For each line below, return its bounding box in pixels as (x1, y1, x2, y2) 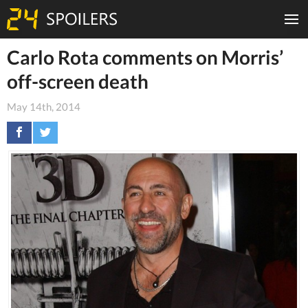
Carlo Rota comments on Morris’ (7, 45, 283, 69)
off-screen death (7, 69, 148, 93)
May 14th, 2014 (7, 100, 80, 113)
